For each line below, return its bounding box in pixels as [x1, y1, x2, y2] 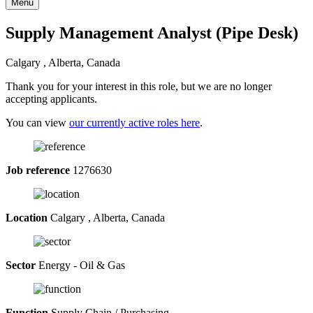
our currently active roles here [69, 116, 200, 129]
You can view [6, 116, 69, 129]
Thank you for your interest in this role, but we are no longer [6, 80, 272, 92]
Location [6, 211, 48, 224]
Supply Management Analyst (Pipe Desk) [6, 23, 298, 42]
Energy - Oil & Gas [36, 259, 125, 271]
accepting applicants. [6, 92, 97, 105]
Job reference [6, 163, 70, 176]
